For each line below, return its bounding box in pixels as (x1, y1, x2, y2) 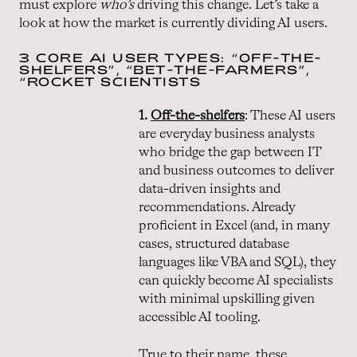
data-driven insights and (139, 182, 280, 196)
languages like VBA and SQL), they (139, 255, 335, 269)
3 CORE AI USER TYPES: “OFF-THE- (19, 49, 322, 65)
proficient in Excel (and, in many (139, 218, 329, 233)
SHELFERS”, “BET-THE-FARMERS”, (19, 61, 311, 76)
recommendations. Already (139, 200, 295, 214)
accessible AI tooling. (139, 310, 261, 324)
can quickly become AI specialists (139, 273, 333, 288)
